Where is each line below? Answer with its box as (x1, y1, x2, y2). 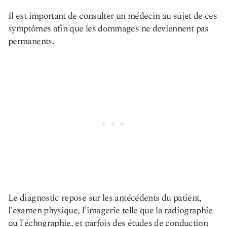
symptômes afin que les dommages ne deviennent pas (8, 22, 209, 35)
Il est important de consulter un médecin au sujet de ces (8, 9, 217, 23)
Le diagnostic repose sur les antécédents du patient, (8, 191, 202, 205)
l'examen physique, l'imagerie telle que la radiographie (8, 204, 213, 217)
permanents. (8, 34, 54, 48)
